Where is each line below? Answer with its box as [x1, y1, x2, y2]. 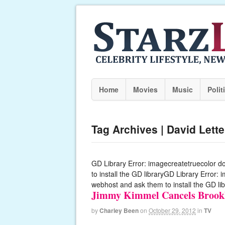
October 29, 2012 [149, 206, 196, 214]
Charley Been [99, 206, 139, 215]
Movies [133, 84, 158, 94]
